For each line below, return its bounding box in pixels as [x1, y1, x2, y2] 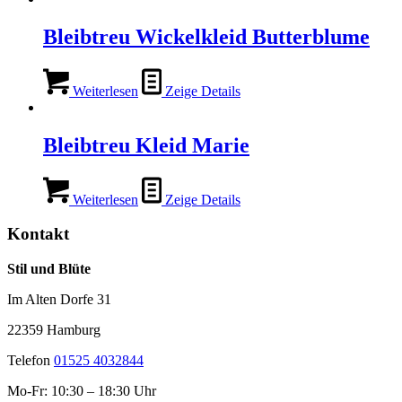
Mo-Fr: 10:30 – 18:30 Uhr [7, 383, 156, 399]
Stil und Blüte [7, 261, 91, 277]
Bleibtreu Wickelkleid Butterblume [43, 25, 370, 49]
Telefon [7, 353, 54, 369]
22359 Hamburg [7, 322, 100, 338]
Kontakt [7, 224, 69, 244]
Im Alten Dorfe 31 [7, 292, 111, 308]
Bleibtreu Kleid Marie [43, 133, 249, 157]
